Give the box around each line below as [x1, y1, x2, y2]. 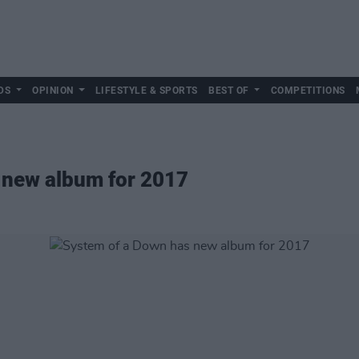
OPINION [32, 85, 74, 96]
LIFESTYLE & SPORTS [95, 85, 198, 96]
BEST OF [208, 85, 249, 96]
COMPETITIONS [270, 85, 345, 96]
